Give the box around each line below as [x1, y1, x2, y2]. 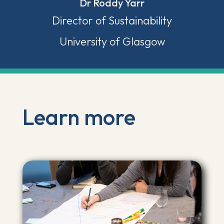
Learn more [22, 103, 135, 130]
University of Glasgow [59, 34, 165, 48]
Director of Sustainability [52, 13, 172, 27]
